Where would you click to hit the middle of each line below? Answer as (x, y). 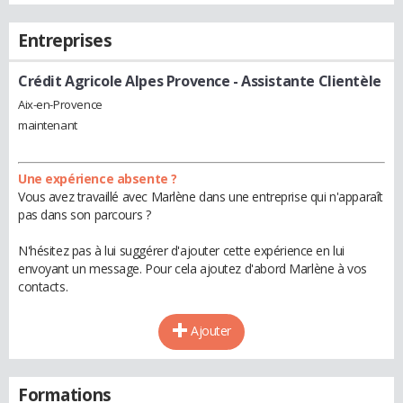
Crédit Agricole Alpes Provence (124, 81)
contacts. (43, 286)
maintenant (48, 125)
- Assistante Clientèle (305, 81)
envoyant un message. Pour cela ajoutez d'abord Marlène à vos (193, 268)
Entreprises (65, 40)
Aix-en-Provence (60, 104)
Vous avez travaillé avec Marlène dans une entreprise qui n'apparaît (201, 196)
